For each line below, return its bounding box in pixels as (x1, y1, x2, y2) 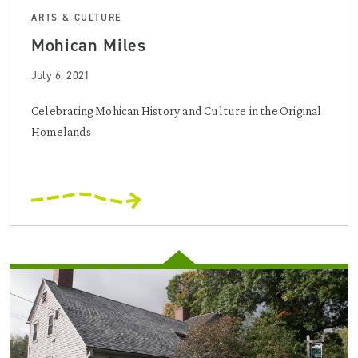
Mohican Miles (31, 33, 146, 57)
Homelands (31, 124, 91, 138)
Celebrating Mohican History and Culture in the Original (31, 103, 322, 117)
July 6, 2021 (31, 67, 90, 83)
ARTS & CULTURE (31, 10, 122, 24)
